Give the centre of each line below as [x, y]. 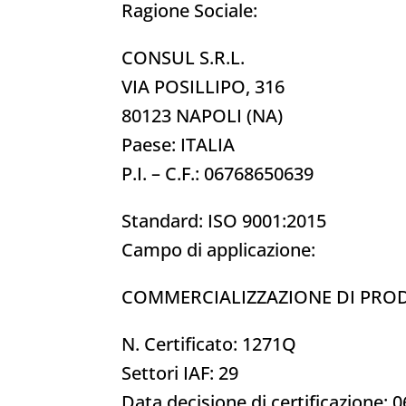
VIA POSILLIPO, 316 [203, 86]
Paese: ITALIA [179, 144]
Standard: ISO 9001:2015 [224, 220]
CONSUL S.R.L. [184, 57]
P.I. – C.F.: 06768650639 [218, 173]
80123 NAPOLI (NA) [203, 115]
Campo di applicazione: [219, 249]
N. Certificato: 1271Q [209, 343]
